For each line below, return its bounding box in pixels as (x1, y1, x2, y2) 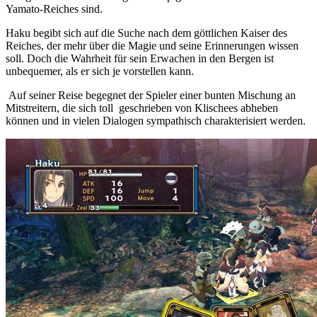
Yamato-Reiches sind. (6, 3, 103, 16)
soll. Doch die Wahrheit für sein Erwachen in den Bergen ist (6, 52, 274, 65)
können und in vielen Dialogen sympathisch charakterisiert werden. (6, 115, 306, 127)
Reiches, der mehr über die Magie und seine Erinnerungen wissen (6, 40, 299, 52)
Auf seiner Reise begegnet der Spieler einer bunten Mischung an (6, 89, 296, 102)
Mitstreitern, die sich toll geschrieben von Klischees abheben (6, 102, 278, 115)
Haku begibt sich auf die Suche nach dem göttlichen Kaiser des (6, 27, 287, 40)
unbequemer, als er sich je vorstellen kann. (6, 65, 194, 78)
